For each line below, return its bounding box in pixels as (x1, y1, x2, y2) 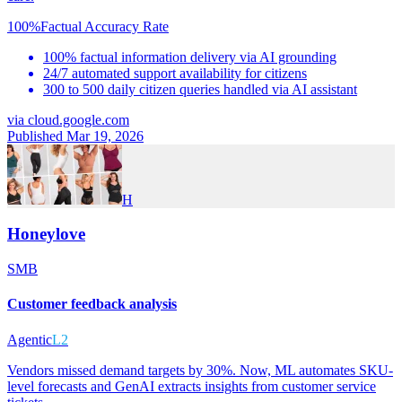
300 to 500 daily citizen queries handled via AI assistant (43, 81, 357, 97)
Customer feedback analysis (7, 296, 177, 312)
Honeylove (7, 224, 85, 244)
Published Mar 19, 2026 (7, 127, 144, 144)
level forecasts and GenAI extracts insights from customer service (7, 378, 376, 394)
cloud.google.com (28, 111, 129, 127)
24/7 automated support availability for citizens (43, 65, 307, 81)
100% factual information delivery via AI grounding (43, 48, 336, 65)
